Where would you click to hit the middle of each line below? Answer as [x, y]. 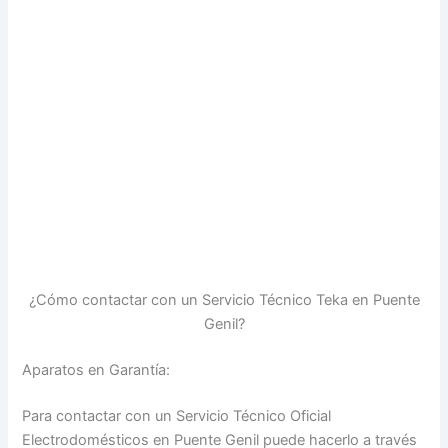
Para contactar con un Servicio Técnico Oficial [177, 415]
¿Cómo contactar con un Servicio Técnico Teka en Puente [224, 299]
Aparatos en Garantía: [96, 369]
